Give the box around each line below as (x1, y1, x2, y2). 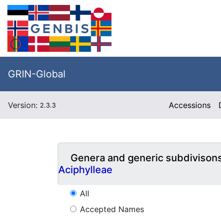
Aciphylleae (58, 164, 112, 176)
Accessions (169, 100, 211, 110)
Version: (8, 100, 40, 110)
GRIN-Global (8, 68, 66, 80)
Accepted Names (80, 204, 144, 214)
